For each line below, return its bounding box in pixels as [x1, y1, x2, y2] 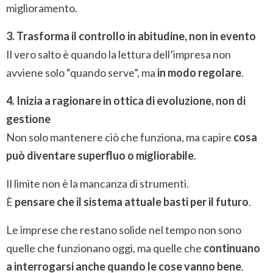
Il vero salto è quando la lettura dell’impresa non [6, 47, 231, 61]
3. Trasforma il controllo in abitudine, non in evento [6, 29, 256, 43]
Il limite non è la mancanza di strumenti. [6, 176, 189, 190]
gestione [6, 112, 51, 126]
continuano [204, 241, 260, 255]
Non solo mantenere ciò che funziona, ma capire [6, 130, 233, 144]
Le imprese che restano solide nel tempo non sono [6, 222, 241, 236]
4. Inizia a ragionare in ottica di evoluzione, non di [6, 93, 246, 107]
